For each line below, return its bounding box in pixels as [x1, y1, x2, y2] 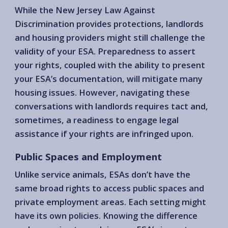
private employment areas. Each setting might [15, 196, 206, 208]
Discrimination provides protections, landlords [15, 17, 204, 30]
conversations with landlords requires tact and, [15, 100, 208, 112]
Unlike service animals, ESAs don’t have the [15, 168, 190, 181]
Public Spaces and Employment [15, 150, 162, 163]
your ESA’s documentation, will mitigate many [15, 72, 203, 84]
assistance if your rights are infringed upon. [15, 127, 193, 139]
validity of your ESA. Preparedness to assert [15, 45, 195, 57]
